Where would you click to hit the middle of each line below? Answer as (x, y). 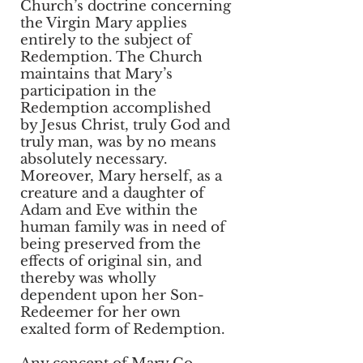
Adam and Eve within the (109, 210)
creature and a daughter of (112, 193)
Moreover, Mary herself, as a (121, 176)
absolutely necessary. (94, 159)
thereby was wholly (88, 278)
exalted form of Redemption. (123, 329)
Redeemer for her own (100, 312)
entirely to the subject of (106, 40)
